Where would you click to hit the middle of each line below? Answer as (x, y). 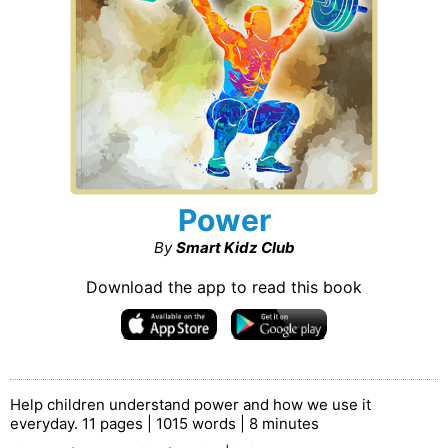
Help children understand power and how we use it (190, 404)
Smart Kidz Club (235, 247)
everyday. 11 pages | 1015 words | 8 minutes (164, 423)
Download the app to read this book (224, 287)
